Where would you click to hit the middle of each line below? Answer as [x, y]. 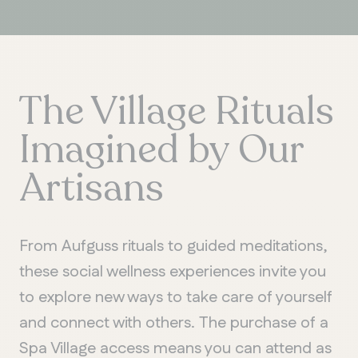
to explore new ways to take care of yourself [176, 297]
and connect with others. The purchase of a [174, 322]
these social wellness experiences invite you [173, 271]
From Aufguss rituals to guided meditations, [173, 246]
